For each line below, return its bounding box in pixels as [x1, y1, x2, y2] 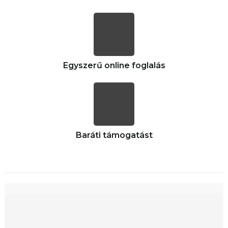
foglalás [131, 60, 165, 70]
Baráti [75, 130, 103, 140]
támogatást [102, 130, 153, 140]
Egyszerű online [63, 60, 132, 70]
